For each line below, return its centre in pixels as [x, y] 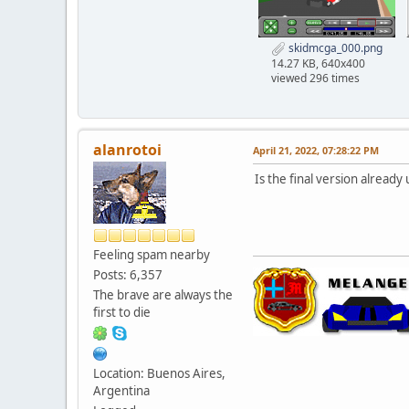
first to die [122, 312]
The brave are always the [163, 294]
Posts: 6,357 [128, 274]
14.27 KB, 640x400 [318, 63]
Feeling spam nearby [152, 254]
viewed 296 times [315, 78]
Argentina [121, 390]
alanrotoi [127, 149]
